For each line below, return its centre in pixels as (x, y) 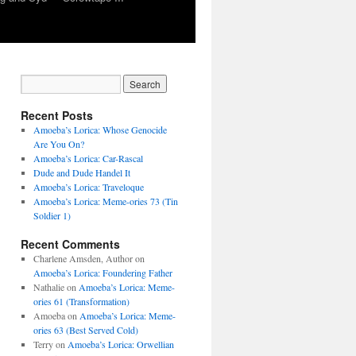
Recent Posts (57, 115)
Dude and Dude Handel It (81, 172)
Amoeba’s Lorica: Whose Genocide (100, 130)
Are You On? (58, 144)
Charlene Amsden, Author (83, 258)
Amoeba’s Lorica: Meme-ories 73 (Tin (105, 201)
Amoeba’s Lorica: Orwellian (120, 344)
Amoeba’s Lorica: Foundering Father (103, 273)
